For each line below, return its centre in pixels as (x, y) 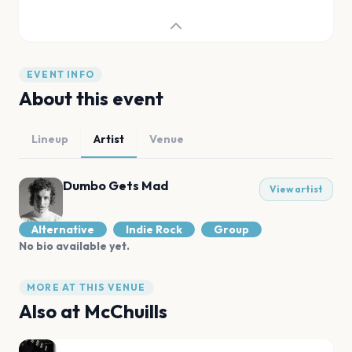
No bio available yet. (74, 246)
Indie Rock (154, 229)
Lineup (50, 139)
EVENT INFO (60, 74)
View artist (296, 189)
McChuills (126, 311)
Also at (51, 311)
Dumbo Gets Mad (115, 185)
